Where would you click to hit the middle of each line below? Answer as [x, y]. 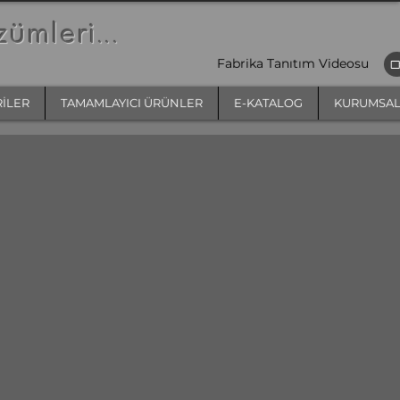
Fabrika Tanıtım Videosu [295, 63]
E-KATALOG [268, 103]
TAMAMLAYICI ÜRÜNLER [132, 103]
